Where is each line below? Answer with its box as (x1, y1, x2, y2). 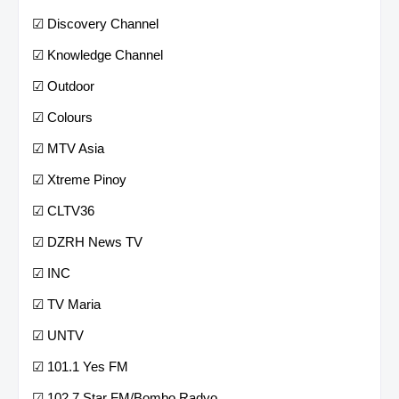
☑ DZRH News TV (32, 233, 142, 249)
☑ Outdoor (32, 77, 94, 94)
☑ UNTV (32, 327, 84, 343)
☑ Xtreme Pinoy (32, 171, 126, 187)
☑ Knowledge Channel (32, 46, 163, 62)
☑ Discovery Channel (32, 15, 159, 31)
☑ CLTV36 (32, 202, 94, 218)
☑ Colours (32, 109, 93, 125)
